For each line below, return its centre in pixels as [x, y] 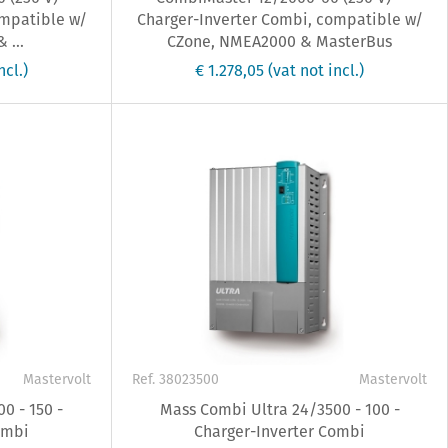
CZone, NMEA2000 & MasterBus [280, 42]
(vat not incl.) [316, 71]
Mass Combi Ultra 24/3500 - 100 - [279, 410]
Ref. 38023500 [176, 379]
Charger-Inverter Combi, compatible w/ [279, 20]
